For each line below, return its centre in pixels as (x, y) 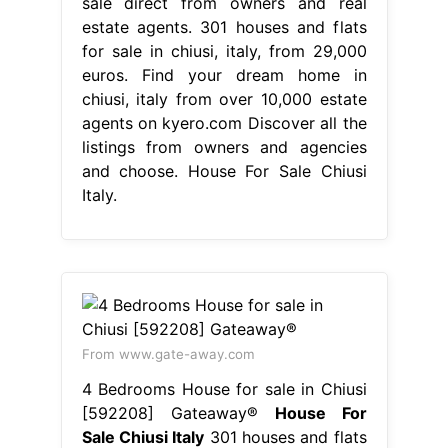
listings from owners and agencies (224, 146)
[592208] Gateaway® (178, 412)
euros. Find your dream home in (224, 74)
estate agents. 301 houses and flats (224, 26)
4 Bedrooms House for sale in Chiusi (224, 388)
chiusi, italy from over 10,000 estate (224, 98)
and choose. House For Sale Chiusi (224, 170)
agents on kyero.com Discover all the (224, 122)
